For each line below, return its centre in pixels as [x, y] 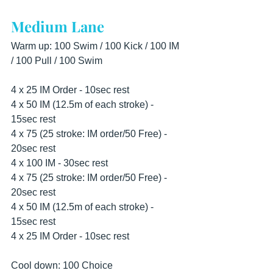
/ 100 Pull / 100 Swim [57, 61]
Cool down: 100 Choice [62, 265]
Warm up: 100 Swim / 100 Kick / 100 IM [96, 46]
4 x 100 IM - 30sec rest [61, 163]
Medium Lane [58, 26]
